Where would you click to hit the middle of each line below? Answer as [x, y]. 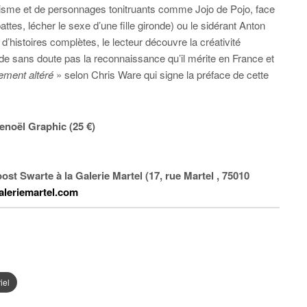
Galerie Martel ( [112, 175]
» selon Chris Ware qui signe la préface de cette [161, 74]
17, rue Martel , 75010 [199, 175]
